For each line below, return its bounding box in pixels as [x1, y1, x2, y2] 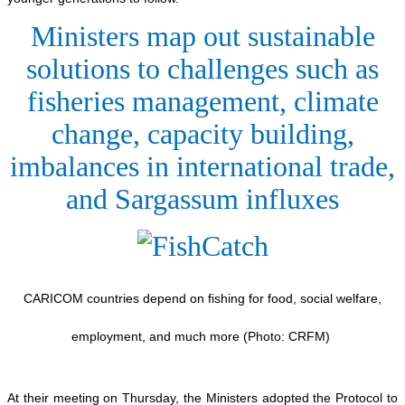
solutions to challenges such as [26, 52, 379, 85]
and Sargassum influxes [66, 182, 339, 215]
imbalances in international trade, [10, 149, 395, 183]
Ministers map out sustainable [30, 19, 375, 52]
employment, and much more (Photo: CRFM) [71, 328, 330, 344]
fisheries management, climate [26, 84, 379, 118]
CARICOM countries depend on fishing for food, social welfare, [24, 290, 381, 306]
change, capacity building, [51, 117, 354, 150]
